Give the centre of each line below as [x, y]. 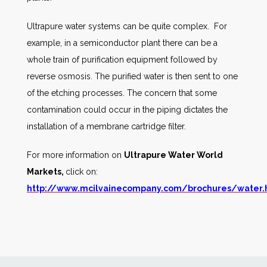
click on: [82, 172]
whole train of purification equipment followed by [122, 60]
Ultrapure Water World [173, 155]
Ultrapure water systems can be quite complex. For [127, 26]
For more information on [75, 155]
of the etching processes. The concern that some [122, 93]
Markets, [46, 172]
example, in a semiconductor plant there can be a [122, 43]
